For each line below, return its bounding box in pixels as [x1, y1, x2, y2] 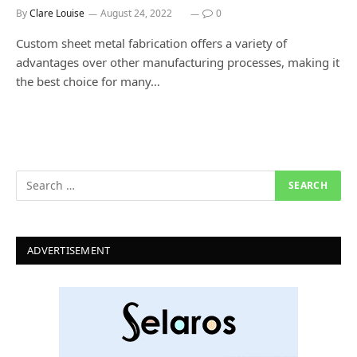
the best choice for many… [16, 73, 160, 89]
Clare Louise [29, 6, 84, 20]
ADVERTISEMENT [27, 242, 111, 257]
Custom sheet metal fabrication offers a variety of [16, 34, 287, 51]
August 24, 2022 [100, 6, 172, 20]
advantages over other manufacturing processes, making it [16, 53, 339, 70]
